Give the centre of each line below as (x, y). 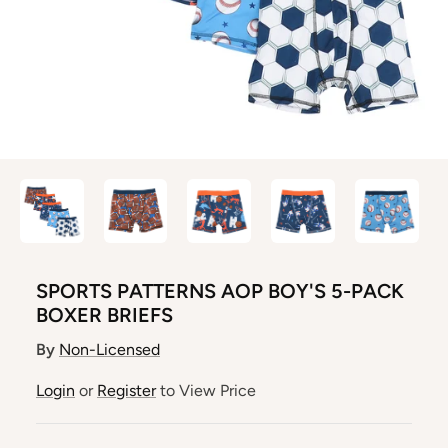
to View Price (206, 390)
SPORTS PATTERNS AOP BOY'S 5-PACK (220, 290)
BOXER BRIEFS (104, 314)
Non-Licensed (109, 349)
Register (126, 390)
